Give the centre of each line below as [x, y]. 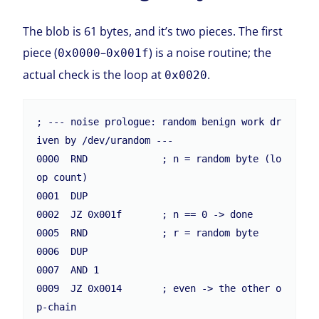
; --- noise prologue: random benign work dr [159, 122]
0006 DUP [62, 252]
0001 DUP [62, 196]
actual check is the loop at [94, 75]
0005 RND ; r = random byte [148, 233]
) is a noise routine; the [210, 53]
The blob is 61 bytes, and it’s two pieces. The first [153, 32]
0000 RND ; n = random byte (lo [159, 159]
